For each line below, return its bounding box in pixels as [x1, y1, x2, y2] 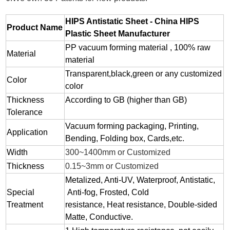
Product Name [7, 23, 63, 32]
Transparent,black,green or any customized [65, 69, 222, 79]
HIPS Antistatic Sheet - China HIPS [65, 17, 200, 26]
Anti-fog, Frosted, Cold [65, 188, 149, 197]
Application [7, 128, 48, 137]
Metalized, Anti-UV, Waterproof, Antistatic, [65, 176, 216, 185]
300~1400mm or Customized [65, 148, 171, 157]
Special [7, 188, 35, 197]
